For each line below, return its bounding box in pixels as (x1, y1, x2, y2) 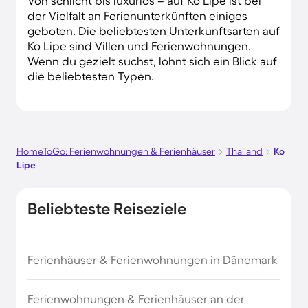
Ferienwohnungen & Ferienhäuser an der (27, 291, 245, 305)
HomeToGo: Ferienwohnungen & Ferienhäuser (16, 145, 215, 157)
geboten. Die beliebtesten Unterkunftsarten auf (27, 23, 280, 37)
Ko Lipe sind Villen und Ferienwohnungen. (27, 38, 251, 52)
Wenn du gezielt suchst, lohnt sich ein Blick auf (27, 54, 277, 67)
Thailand (226, 145, 263, 157)
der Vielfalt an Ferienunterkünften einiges (27, 8, 247, 22)
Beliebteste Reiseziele (27, 199, 186, 218)
